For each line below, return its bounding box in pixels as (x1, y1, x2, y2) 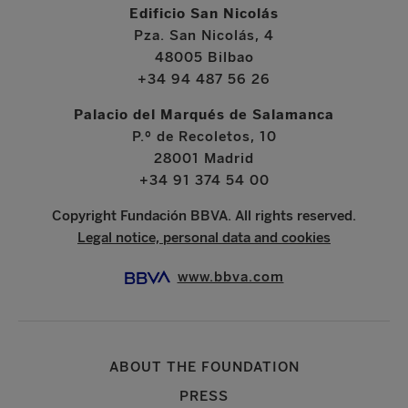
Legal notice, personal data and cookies (77, 229, 331, 246)
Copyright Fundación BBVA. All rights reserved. (52, 207, 356, 224)
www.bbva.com (177, 268, 284, 285)
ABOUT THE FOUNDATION (108, 358, 300, 375)
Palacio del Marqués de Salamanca (74, 106, 334, 123)
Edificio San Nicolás (129, 5, 279, 22)
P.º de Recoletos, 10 (131, 127, 277, 145)
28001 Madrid (154, 149, 254, 167)
